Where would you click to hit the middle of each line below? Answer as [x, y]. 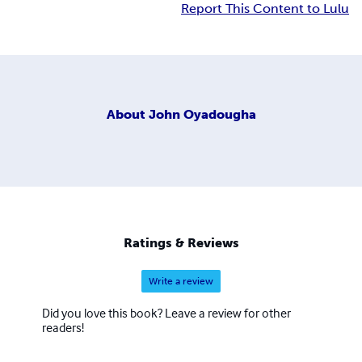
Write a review [181, 282]
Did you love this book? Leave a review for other [166, 313]
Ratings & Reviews [181, 243]
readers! [63, 328]
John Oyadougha [202, 114]
